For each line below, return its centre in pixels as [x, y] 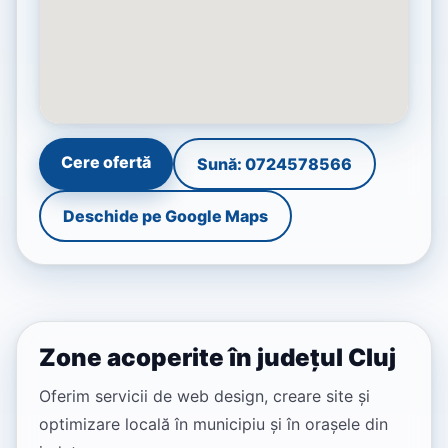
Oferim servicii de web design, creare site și [204, 396]
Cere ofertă [106, 162]
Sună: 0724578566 [274, 164]
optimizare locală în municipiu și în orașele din [213, 424]
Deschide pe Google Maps [165, 216]
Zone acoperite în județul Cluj [217, 358]
